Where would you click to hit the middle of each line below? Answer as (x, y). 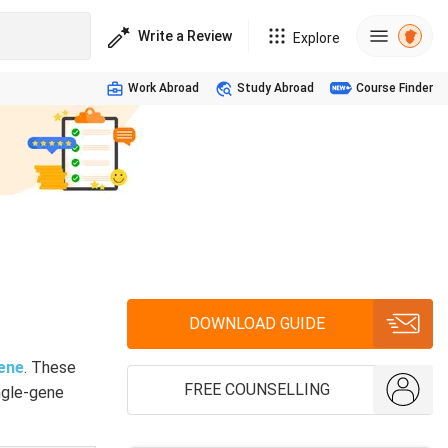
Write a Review (185, 35)
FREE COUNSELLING (256, 389)
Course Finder (394, 88)
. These (50, 367)
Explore (316, 38)
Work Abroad (163, 88)
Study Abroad (275, 88)
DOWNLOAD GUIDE (256, 323)
